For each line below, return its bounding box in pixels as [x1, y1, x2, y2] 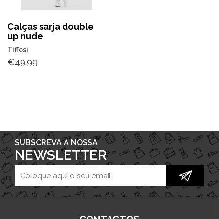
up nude [7, 30, 43, 41]
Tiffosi [7, 45, 28, 54]
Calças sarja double [7, 21, 94, 32]
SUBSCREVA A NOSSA [15, 137, 98, 147]
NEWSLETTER [15, 147, 107, 163]
